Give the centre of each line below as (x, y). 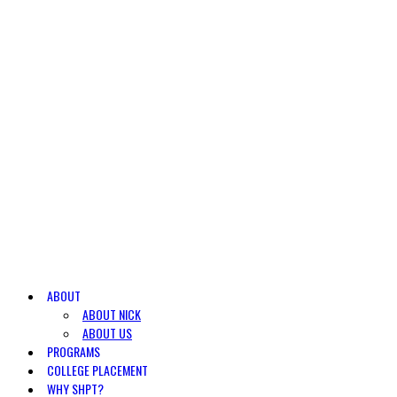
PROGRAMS (74, 352)
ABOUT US (107, 333)
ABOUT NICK (112, 315)
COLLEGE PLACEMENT (97, 370)
